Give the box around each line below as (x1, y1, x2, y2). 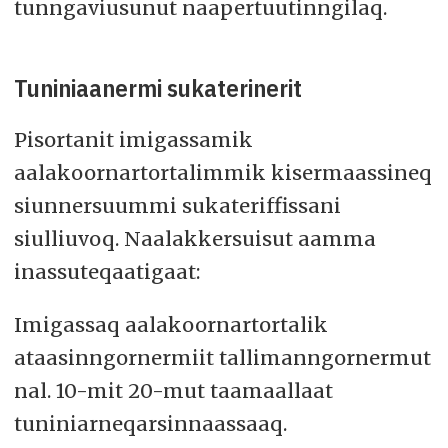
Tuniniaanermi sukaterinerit (13, 71, 302, 104)
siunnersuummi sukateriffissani (13, 192, 341, 218)
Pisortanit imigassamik (13, 126, 253, 152)
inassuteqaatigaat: (13, 258, 205, 284)
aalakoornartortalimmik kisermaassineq (13, 159, 432, 185)
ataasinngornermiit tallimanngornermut (13, 344, 431, 370)
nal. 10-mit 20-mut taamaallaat (13, 377, 333, 403)
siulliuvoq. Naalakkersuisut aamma (13, 225, 376, 251)
